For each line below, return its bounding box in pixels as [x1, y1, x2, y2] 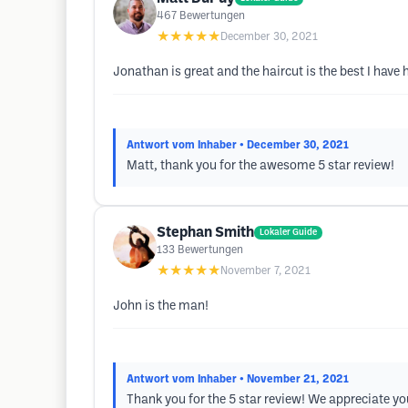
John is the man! [113, 301, 209, 312]
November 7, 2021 [220, 266, 311, 276]
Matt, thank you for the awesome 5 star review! [127, 160, 394, 172]
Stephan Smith [157, 226, 254, 240]
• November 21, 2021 [240, 374, 349, 384]
